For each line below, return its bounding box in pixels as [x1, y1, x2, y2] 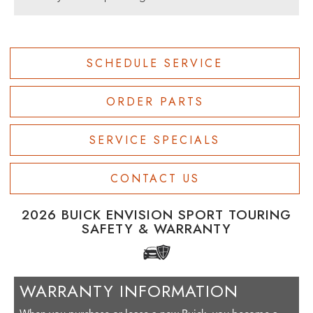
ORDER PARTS [105, 94, 204, 110]
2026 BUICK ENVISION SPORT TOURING [22, 205, 291, 225]
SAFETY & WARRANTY [82, 219, 231, 239]
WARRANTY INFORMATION [20, 279, 239, 304]
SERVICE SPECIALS [89, 132, 220, 149]
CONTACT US [110, 170, 200, 187]
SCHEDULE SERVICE [87, 55, 223, 72]
